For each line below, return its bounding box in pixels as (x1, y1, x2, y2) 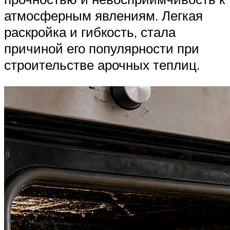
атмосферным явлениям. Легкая (4, 7, 203, 24)
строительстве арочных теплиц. (4, 56, 200, 73)
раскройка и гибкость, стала (4, 23, 176, 40)
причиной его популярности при (4, 40, 199, 56)
